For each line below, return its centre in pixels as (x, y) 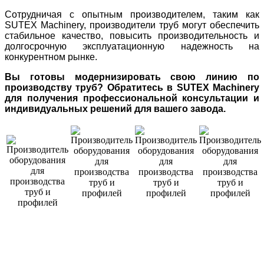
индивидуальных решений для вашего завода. (115, 109)
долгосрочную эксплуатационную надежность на (132, 47)
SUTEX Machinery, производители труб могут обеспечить (132, 25)
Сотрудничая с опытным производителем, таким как (132, 15)
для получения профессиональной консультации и (132, 98)
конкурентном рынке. (51, 57)
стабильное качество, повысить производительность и (132, 36)
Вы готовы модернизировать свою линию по (132, 77)
